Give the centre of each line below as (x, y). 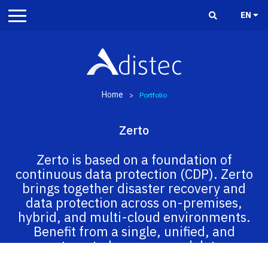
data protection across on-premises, (134, 202)
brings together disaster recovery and (134, 188)
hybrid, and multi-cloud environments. (134, 217)
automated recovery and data (134, 246)
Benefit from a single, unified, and (134, 231)
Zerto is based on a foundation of (134, 159)
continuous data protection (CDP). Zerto (134, 174)
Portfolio (153, 95)
